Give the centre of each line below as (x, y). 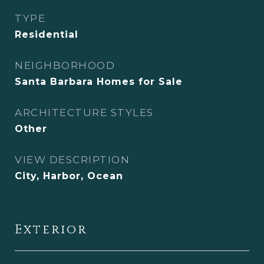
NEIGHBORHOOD (65, 65)
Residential (47, 34)
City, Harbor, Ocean (69, 176)
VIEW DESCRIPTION (72, 160)
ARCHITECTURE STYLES (84, 113)
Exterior (51, 230)
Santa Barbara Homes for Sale (99, 82)
